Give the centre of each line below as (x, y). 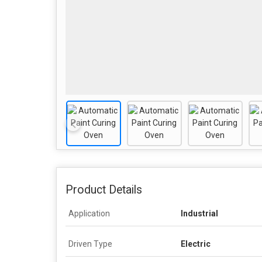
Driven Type (90, 244)
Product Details (104, 189)
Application (89, 213)
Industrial (199, 213)
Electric (196, 244)
